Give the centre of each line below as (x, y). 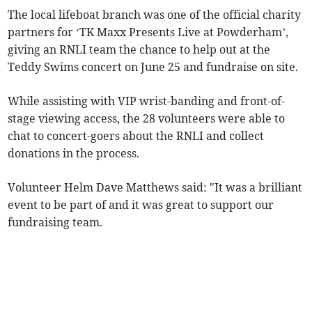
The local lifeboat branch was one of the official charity (155, 15)
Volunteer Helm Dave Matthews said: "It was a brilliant (155, 188)
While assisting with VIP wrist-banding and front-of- (147, 101)
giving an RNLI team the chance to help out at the (139, 50)
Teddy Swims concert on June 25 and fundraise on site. (153, 67)
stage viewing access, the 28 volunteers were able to (147, 119)
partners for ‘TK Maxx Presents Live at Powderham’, (148, 32)
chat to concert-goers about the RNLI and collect (136, 136)
